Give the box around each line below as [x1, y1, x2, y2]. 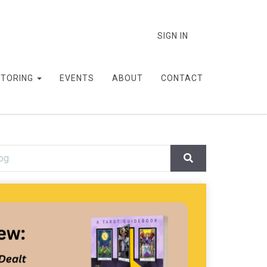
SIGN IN [157, 31, 188, 41]
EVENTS [60, 73, 94, 83]
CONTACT [161, 73, 203, 83]
